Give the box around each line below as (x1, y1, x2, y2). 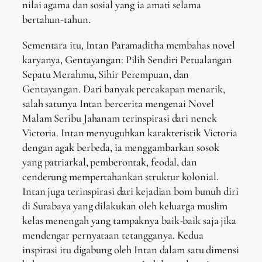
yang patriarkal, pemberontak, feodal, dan (22, 155, 197, 168)
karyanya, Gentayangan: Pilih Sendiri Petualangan (22, 53, 233, 66)
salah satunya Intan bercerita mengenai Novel (22, 96, 214, 110)
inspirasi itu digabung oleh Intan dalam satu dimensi (22, 243, 239, 256)
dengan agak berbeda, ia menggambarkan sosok (22, 140, 219, 154)
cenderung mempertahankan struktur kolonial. (22, 170, 219, 183)
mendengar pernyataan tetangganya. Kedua (22, 228, 204, 242)
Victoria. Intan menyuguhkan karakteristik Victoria (22, 126, 237, 139)
